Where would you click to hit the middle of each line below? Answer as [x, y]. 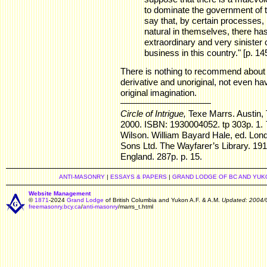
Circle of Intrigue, [153, 114]
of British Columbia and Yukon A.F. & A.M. [163, 200]
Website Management [60, 193]
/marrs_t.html [136, 207]
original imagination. [159, 93]
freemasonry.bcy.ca [55, 207]
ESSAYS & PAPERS [138, 177]
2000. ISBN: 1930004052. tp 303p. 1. [193, 124]
